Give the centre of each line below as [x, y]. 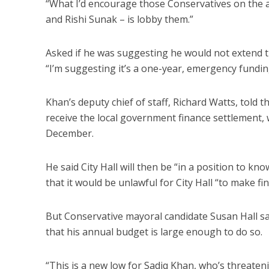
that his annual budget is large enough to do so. [154, 231]
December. [69, 133]
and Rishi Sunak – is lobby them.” [119, 19]
